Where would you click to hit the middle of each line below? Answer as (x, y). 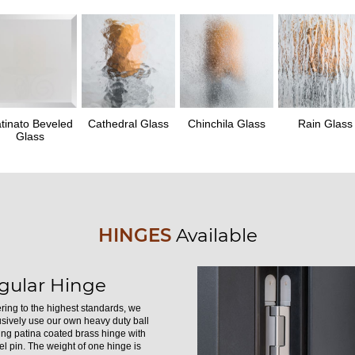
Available (214, 235)
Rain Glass (325, 123)
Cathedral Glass (128, 123)
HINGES (134, 235)
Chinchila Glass (227, 123)
